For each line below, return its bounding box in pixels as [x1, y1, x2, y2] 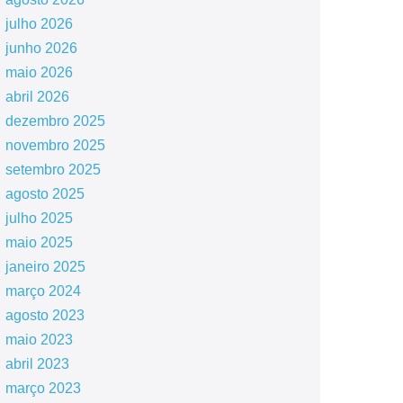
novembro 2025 [4, 138, 105, 154]
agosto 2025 [4, 186, 85, 202]
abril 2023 [4, 356, 69, 372]
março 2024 [4, 283, 81, 300]
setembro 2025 [4, 162, 101, 178]
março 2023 [4, 381, 81, 397]
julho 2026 [4, 16, 73, 32]
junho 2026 [4, 40, 77, 57]
